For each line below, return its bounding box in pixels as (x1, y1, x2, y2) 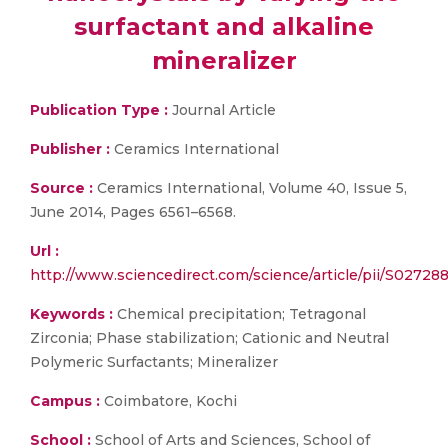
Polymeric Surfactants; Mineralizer (30, 353, 278, 371)
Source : (30, 179, 93, 197)
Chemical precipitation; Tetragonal (113, 305, 366, 323)
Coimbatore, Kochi (100, 392, 237, 410)
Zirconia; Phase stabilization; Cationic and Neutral (30, 329, 389, 347)
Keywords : (30, 305, 113, 323)
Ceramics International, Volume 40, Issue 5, (93, 179, 407, 197)
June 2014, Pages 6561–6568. (30, 203, 236, 221)
